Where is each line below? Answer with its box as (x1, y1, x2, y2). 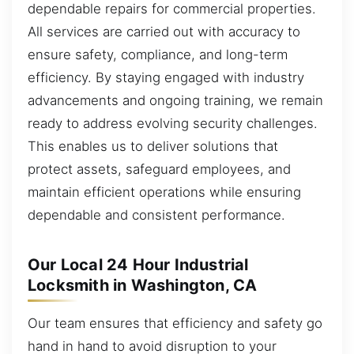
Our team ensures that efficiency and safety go (28, 314, 322, 331)
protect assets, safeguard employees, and (28, 160, 291, 177)
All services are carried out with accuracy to (28, 23, 300, 40)
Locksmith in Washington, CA (28, 275, 258, 295)
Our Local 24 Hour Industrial (28, 254, 249, 274)
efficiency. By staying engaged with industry (28, 69, 304, 85)
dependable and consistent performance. (28, 206, 285, 223)
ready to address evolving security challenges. (28, 115, 318, 131)
